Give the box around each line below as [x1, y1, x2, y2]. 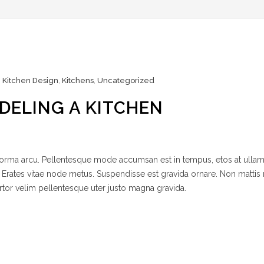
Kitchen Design [2, 76, 58, 85]
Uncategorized [97, 76, 154, 85]
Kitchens [62, 76, 94, 85]
